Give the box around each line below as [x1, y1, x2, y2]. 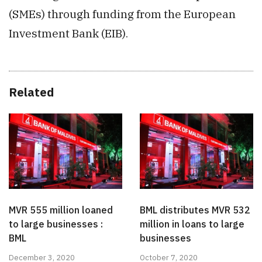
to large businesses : [9, 218, 103, 230]
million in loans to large [140, 218, 244, 230]
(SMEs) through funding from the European [9, 6, 236, 21]
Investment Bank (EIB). [9, 25, 128, 40]
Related [9, 84, 54, 100]
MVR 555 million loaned [9, 204, 113, 216]
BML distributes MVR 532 [140, 204, 250, 216]
